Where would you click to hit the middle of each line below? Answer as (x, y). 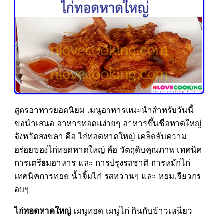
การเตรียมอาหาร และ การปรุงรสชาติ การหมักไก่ (102, 162)
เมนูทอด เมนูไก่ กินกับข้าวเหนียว (131, 210)
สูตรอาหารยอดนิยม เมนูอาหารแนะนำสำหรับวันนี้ (104, 109)
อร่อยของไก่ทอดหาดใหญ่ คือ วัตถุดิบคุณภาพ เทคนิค (108, 149)
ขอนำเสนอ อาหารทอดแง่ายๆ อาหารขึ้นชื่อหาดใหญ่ (108, 123)
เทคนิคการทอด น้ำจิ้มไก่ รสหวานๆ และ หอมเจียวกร (107, 175)
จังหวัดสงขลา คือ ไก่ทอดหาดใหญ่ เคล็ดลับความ (100, 136)
